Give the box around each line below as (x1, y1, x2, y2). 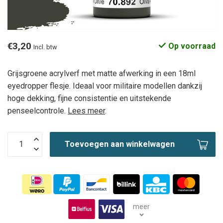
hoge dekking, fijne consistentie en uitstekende (7, 93, 171, 103)
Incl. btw (33, 43, 57, 51)
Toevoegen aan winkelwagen (65, 139, 175, 149)
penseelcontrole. (7, 106, 68, 115)
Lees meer (68, 106, 105, 115)
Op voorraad (166, 41, 216, 51)
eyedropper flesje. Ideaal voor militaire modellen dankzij (7, 81, 202, 91)
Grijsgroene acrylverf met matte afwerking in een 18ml (7, 68, 196, 78)
